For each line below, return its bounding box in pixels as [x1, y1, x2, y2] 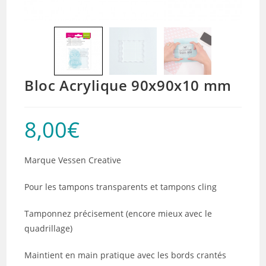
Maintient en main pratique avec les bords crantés [24, 249, 227, 261]
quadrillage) [24, 223, 73, 234]
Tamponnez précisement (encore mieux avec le [24, 208, 213, 219]
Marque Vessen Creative [24, 154, 122, 166]
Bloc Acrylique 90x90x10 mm [24, 75, 232, 95]
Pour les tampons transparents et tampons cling [24, 181, 217, 192]
